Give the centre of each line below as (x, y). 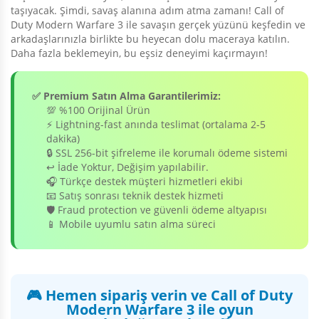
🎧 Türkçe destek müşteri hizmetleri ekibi (145, 182)
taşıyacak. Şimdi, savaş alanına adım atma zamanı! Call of (147, 11)
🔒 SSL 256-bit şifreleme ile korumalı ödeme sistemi (167, 153)
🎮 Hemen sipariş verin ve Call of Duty (159, 296)
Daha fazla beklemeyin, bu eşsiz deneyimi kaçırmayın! (139, 53)
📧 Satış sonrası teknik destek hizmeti (135, 196)
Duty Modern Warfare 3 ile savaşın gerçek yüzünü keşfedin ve (158, 25)
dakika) (63, 139)
